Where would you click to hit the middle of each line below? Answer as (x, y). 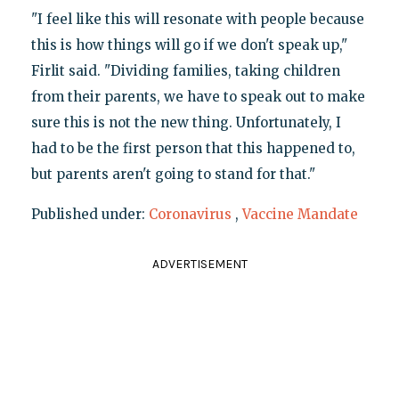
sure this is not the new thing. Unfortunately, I (186, 123)
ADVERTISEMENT (199, 265)
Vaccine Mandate (300, 215)
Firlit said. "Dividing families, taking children (185, 71)
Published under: (90, 215)
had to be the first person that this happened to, (193, 149)
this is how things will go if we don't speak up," (189, 45)
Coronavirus (190, 215)
